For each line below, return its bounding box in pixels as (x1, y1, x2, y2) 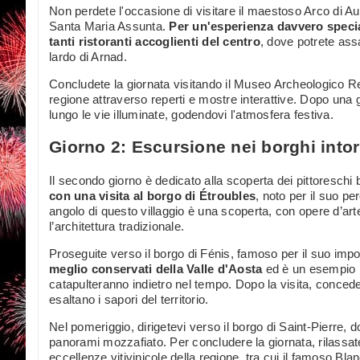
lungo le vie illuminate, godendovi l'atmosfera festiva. (49, 107, 333, 121)
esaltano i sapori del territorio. (49, 292, 209, 306)
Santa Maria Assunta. (49, 18, 170, 33)
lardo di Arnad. (49, 49, 127, 63)
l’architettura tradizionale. (49, 219, 184, 233)
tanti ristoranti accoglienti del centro (49, 34, 260, 48)
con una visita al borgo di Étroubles (49, 188, 256, 202)
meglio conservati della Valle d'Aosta (49, 261, 263, 276)
